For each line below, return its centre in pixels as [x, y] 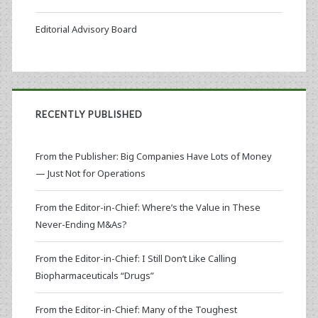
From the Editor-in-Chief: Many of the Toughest [136, 310]
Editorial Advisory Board [86, 29]
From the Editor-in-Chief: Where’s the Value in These [148, 208]
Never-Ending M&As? [81, 225]
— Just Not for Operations [90, 174]
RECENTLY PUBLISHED [89, 115]
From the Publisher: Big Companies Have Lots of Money [153, 157]
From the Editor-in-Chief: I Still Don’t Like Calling [136, 259]
